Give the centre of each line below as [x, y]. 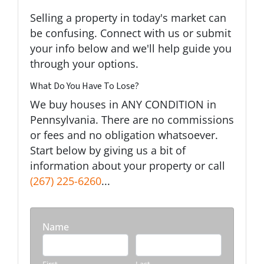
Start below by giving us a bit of [108, 151]
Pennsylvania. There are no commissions [132, 120]
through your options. [84, 64]
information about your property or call [128, 166]
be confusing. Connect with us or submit [131, 33]
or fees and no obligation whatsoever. [124, 135]
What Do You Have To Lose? [85, 86]
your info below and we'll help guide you [131, 49]
